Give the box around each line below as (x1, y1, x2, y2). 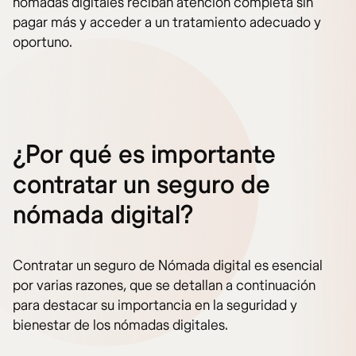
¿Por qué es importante (13, 139, 276, 172)
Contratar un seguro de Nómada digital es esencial (13, 257, 323, 276)
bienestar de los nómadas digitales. (13, 316, 228, 335)
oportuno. (13, 33, 72, 52)
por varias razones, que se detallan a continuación (13, 277, 315, 296)
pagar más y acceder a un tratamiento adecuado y (13, 14, 321, 33)
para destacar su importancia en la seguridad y (13, 296, 297, 315)
